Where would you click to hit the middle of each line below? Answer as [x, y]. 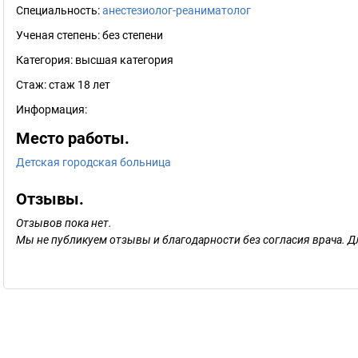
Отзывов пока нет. [64, 223]
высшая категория [124, 60]
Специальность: [59, 10]
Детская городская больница [93, 162]
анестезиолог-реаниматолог [177, 10]
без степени [133, 35]
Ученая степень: [59, 35]
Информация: [52, 109]
